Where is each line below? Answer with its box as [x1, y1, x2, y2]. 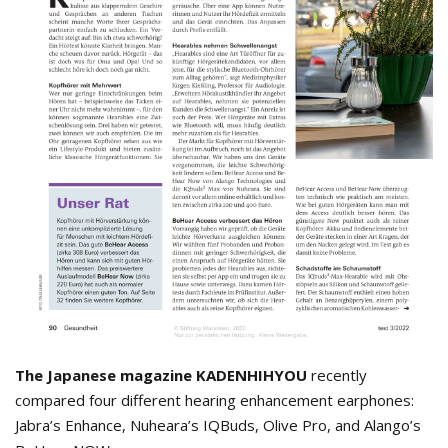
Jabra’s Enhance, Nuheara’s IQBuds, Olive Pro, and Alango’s [15, 415, 421, 436]
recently [307, 365, 367, 386]
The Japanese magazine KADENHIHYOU [15, 365, 307, 386]
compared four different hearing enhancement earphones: [15, 390, 414, 411]
